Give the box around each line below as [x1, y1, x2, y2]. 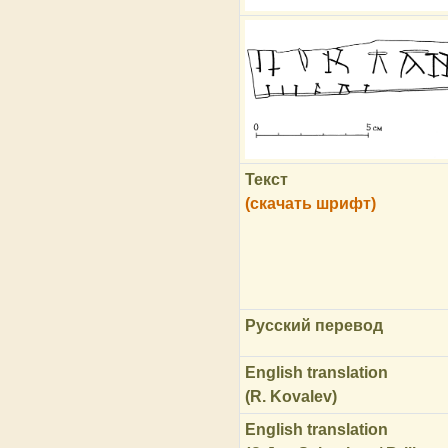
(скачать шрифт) [244, 195, 376, 212]
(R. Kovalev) [244, 388, 337, 405]
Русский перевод [244, 317, 383, 334]
